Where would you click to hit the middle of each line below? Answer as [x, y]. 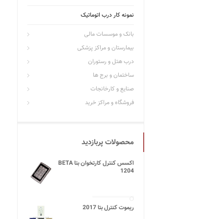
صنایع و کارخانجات [112, 89]
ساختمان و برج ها [113, 75]
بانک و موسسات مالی [109, 34]
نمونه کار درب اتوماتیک [107, 15]
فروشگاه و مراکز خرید [109, 103]
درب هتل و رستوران [111, 62]
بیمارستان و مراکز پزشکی [106, 48]
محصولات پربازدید [108, 142]
